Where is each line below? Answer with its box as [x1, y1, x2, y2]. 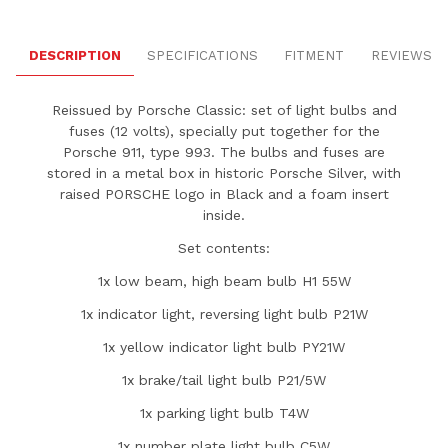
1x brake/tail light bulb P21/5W [122, 371, 326, 388]
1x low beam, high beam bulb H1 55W [97, 272, 351, 289]
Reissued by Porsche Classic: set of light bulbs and [51, 101, 397, 118]
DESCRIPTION [29, 47, 122, 63]
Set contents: [178, 239, 270, 256]
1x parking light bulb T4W [139, 404, 309, 421]
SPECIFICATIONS [147, 47, 259, 63]
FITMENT [284, 47, 345, 63]
